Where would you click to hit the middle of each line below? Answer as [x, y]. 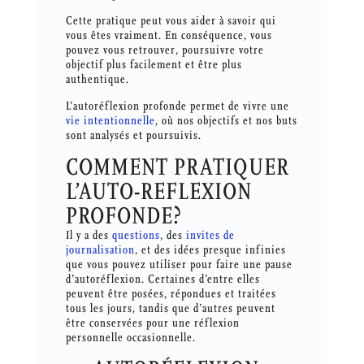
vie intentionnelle [110, 121]
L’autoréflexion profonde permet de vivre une [177, 106]
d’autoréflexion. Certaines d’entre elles [162, 279]
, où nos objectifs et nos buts [226, 121]
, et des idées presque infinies [210, 250]
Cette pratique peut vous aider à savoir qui [171, 21]
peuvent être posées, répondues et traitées [171, 294]
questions [136, 236]
